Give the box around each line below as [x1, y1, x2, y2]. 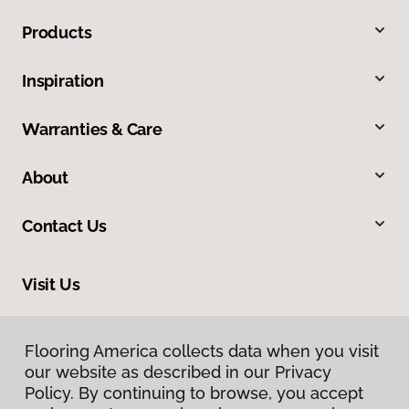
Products [22, 22, 92, 42]
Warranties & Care [22, 119, 163, 139]
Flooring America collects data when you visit [25, 341, 379, 361]
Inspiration [22, 70, 105, 90]
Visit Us [22, 274, 80, 294]
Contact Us [22, 215, 108, 236]
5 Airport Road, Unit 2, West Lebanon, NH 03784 [22, 318, 311, 333]
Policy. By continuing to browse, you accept [25, 383, 363, 403]
